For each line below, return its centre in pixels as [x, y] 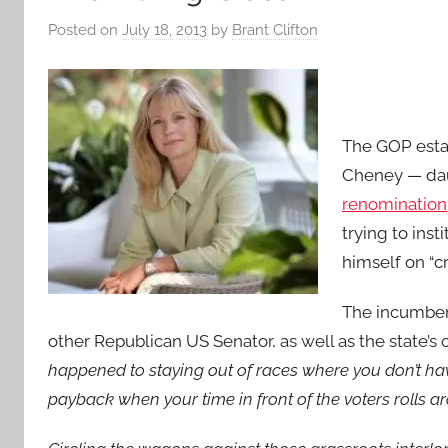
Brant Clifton [275, 30]
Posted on [85, 30]
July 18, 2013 [164, 30]
